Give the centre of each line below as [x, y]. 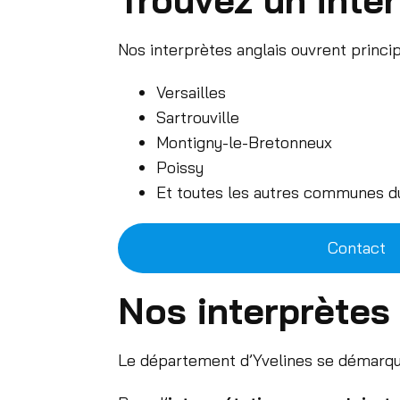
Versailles [191, 93]
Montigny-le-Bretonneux [244, 143]
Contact [357, 248]
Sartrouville [197, 118]
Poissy [179, 168]
